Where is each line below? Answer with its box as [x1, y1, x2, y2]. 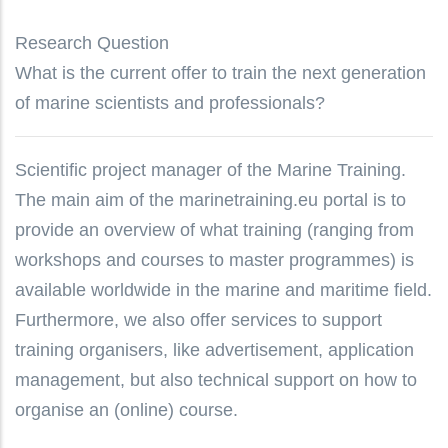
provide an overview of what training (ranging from [15, 219, 414, 240]
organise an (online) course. [15, 399, 238, 420]
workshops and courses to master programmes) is [15, 249, 414, 270]
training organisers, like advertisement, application [15, 339, 414, 360]
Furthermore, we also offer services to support [15, 309, 382, 330]
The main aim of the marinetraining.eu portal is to [15, 189, 406, 210]
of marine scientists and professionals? [15, 92, 325, 113]
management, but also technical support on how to [15, 369, 417, 390]
